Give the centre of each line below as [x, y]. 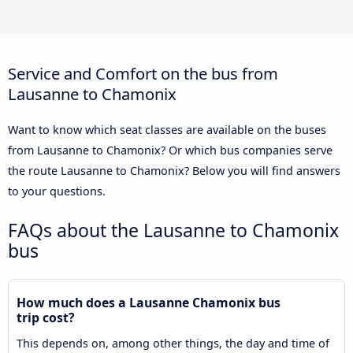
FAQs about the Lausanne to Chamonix [173, 230]
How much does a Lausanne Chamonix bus [149, 302]
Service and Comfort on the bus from [143, 73]
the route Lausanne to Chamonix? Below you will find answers [174, 170]
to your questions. [57, 191]
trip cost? [46, 317]
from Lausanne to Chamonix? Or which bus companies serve [170, 150]
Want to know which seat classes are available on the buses [167, 129]
